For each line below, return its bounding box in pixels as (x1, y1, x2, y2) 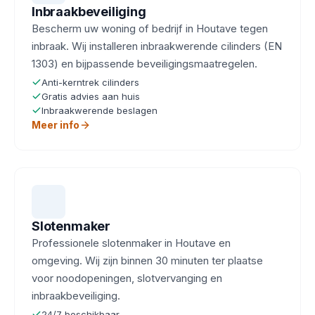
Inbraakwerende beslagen (41, 105, 157, 116)
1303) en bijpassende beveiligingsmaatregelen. (32, 57, 257, 70)
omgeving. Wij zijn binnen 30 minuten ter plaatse (32, 254, 263, 267)
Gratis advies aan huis (41, 91, 140, 102)
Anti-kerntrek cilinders (41, 77, 139, 88)
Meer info (32, 119, 79, 131)
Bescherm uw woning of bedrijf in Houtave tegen (32, 22, 268, 35)
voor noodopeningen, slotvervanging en (32, 271, 222, 285)
